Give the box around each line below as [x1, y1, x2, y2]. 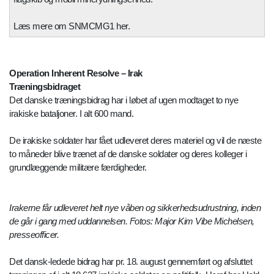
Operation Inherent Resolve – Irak [9, 68, 143, 79]
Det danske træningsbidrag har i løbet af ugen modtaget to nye [9, 95, 239, 106]
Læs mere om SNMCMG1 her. [13, 21, 134, 32]
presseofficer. [9, 229, 59, 240]
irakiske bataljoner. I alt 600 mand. [9, 108, 133, 119]
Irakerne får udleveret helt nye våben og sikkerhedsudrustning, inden [9, 202, 261, 213]
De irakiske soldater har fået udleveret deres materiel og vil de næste [9, 135, 261, 146]
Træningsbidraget [9, 81, 80, 92]
